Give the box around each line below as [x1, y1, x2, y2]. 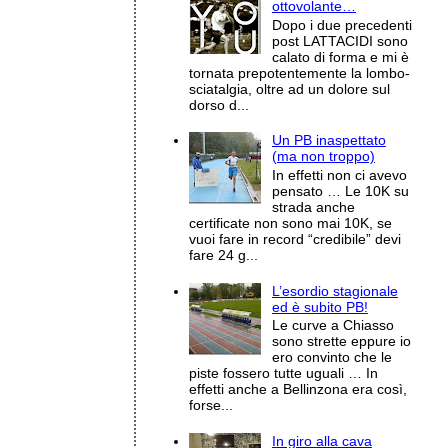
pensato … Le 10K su [271, 182, 409, 199]
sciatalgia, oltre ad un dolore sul [189, 80, 391, 97]
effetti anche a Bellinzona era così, [189, 381, 408, 398]
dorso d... [189, 96, 250, 113]
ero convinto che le [271, 349, 392, 366]
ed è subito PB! [271, 298, 368, 315]
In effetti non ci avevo [271, 166, 407, 183]
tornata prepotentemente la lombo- [189, 64, 411, 81]
